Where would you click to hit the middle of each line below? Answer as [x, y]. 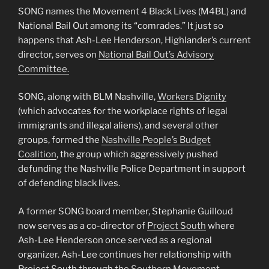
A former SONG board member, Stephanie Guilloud [125, 211]
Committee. [44, 69]
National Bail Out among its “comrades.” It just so [121, 26]
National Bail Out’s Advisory [156, 54]
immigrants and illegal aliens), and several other [118, 126]
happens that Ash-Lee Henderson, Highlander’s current [134, 40]
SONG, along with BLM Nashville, [88, 97]
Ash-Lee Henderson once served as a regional [115, 240]
